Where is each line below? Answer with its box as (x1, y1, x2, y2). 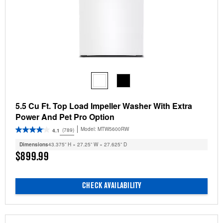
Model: (81, 125, 98, 133)
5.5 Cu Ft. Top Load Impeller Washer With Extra (15, 100, 192, 111)
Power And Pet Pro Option (15, 111, 114, 122)
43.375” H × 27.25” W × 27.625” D (48, 140, 127, 148)
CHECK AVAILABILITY (82, 182, 141, 190)
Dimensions (19, 140, 48, 148)
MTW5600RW (98, 125, 129, 133)
